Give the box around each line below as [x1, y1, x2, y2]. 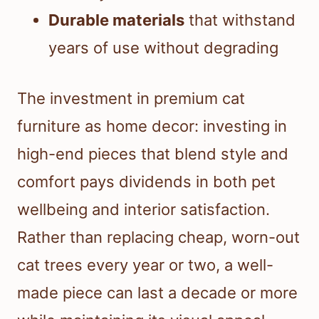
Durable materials [48, 11, 184, 30]
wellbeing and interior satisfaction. [17, 200, 270, 219]
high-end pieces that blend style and [17, 145, 288, 164]
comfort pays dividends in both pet [17, 172, 276, 192]
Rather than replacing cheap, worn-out [17, 228, 300, 247]
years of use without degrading [48, 38, 278, 58]
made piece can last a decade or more [17, 283, 298, 303]
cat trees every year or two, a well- [17, 256, 273, 275]
